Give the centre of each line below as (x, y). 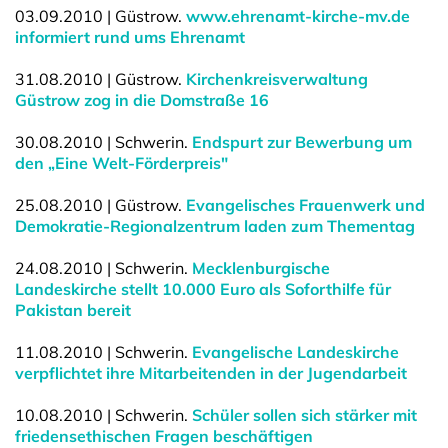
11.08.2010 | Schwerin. (103, 352)
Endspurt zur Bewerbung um (302, 142)
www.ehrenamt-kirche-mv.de (298, 16)
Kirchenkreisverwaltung (277, 79)
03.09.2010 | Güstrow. (100, 16)
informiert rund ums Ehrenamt (130, 37)
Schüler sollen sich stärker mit (304, 415)
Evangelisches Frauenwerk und (305, 205)
